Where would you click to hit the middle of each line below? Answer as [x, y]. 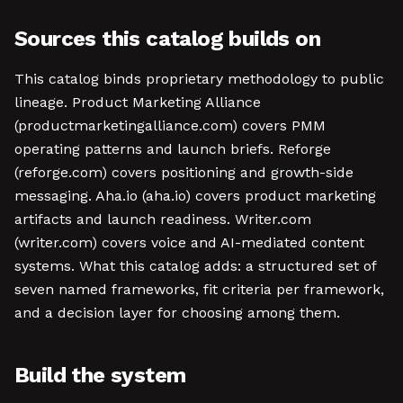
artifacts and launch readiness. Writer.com [163, 219]
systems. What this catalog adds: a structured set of [195, 266]
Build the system [100, 375]
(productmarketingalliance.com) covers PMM [170, 125]
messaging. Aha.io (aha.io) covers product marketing [195, 196]
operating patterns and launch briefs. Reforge [173, 149]
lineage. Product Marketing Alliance [138, 102]
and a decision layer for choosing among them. [177, 313]
